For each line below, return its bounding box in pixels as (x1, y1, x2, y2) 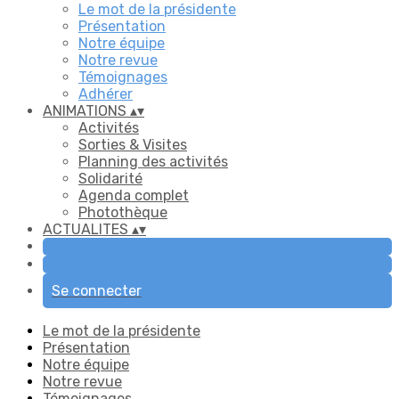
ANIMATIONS (43, 102, 130, 119)
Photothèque (78, 204, 167, 221)
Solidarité (78, 170, 142, 187)
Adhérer (78, 85, 133, 102)
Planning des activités (78, 153, 228, 170)
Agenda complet (78, 187, 189, 204)
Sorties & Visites (78, 136, 187, 153)
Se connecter (52, 282, 142, 299)
